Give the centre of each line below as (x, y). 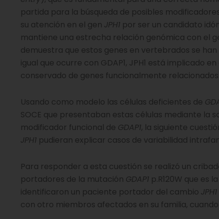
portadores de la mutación (73, 179)
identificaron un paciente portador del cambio (111, 192)
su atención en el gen (62, 25)
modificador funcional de (69, 127)
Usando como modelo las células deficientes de (113, 102)
